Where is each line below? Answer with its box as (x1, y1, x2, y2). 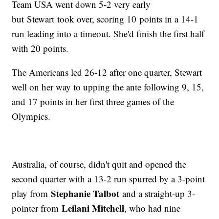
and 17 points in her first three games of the (12, 95, 175, 108)
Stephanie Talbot (51, 187, 120, 200)
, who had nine (124, 202, 181, 215)
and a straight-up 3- (119, 187, 196, 200)
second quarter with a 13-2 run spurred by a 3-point (12, 173, 205, 185)
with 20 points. (12, 42, 69, 55)
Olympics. (12, 110, 51, 123)
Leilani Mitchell (62, 201, 125, 215)
